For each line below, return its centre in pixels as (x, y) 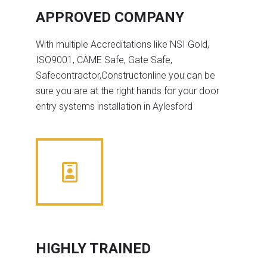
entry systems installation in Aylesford (114, 106)
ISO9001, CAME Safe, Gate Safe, (104, 60)
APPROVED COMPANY (110, 18)
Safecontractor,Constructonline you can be (125, 75)
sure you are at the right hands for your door (128, 91)
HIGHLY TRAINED (93, 248)
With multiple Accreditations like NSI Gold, (122, 44)
